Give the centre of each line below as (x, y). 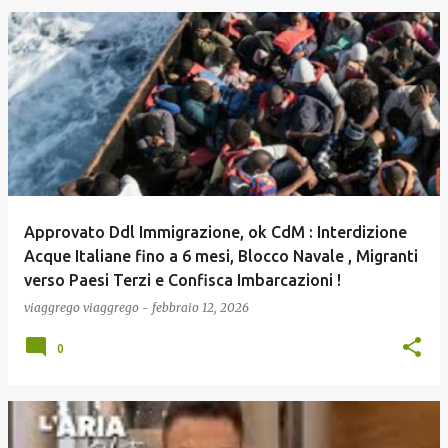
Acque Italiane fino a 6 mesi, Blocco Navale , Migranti (221, 256)
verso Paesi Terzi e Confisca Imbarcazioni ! (182, 280)
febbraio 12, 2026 (200, 307)
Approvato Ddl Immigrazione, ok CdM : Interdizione (215, 232)
